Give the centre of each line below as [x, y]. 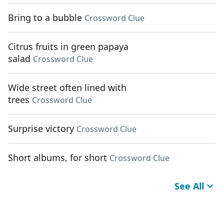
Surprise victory [41, 129]
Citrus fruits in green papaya [68, 47]
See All [189, 186]
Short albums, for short [57, 158]
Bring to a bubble [45, 18]
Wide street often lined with [67, 88]
